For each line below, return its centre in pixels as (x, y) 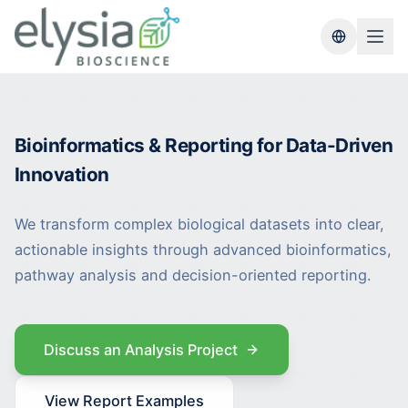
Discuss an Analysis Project (141, 350)
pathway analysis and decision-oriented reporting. (193, 275)
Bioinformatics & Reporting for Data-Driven (204, 145)
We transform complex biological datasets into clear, (199, 224)
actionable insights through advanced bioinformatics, (203, 250)
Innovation (62, 174)
